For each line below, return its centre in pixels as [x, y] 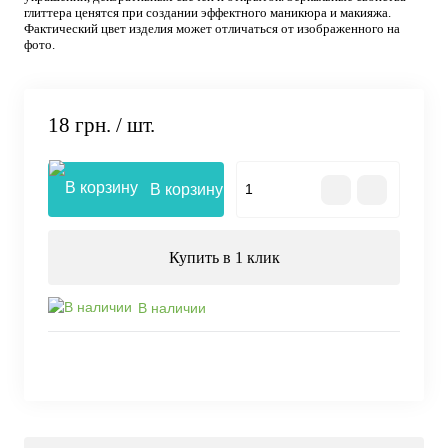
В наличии [172, 307]
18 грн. [79, 125]
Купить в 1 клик [224, 258]
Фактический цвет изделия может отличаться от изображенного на [212, 28]
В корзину [186, 190]
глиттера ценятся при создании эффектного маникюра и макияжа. [207, 12]
